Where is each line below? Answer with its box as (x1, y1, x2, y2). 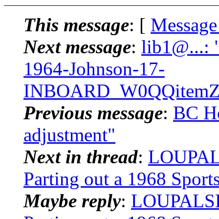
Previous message (23, 102, 163, 123)
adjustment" (23, 124, 115, 145)
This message (23, 14, 129, 35)
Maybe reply (23, 190, 121, 211)
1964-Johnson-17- (23, 58, 165, 79)
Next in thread (23, 146, 138, 167)
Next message (23, 36, 131, 57)
